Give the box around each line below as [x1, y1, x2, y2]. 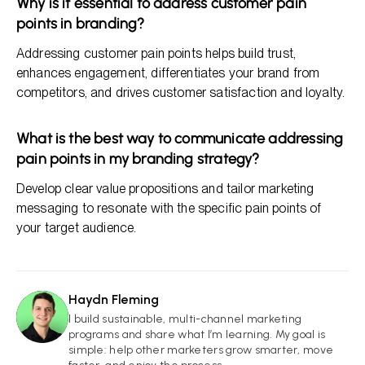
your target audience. [16, 220, 137, 235]
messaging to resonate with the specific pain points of [16, 200, 322, 216]
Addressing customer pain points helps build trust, [16, 46, 297, 61]
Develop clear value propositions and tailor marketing [16, 181, 314, 196]
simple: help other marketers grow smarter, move [68, 343, 334, 357]
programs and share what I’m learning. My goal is [68, 328, 326, 341]
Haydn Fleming [68, 292, 159, 307]
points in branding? [16, 15, 145, 33]
